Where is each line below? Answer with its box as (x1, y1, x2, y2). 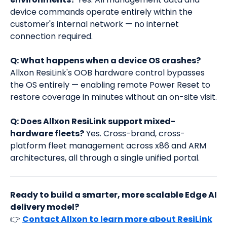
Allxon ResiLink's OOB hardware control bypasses (10, 67, 205, 79)
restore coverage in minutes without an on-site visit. (10, 91, 217, 103)
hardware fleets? (10, 128, 84, 140)
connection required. (10, 30, 93, 43)
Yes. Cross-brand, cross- (84, 128, 185, 140)
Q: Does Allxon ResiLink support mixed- (10, 116, 175, 128)
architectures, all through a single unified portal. (10, 152, 200, 164)
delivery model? (10, 201, 79, 213)
